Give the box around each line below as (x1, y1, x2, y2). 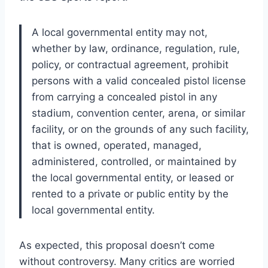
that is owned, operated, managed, (32, 139, 202, 152)
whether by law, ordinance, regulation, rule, (32, 42, 240, 55)
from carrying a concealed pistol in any (32, 91, 217, 103)
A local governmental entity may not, (32, 26, 208, 39)
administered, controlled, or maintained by (32, 156, 236, 168)
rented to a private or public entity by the (32, 188, 229, 200)
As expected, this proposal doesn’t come (19, 239, 215, 252)
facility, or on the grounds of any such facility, (32, 123, 249, 136)
